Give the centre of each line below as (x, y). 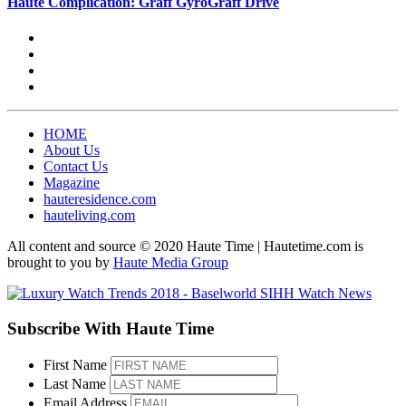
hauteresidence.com (100, 199)
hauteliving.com (89, 216)
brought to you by (60, 263)
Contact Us (76, 167)
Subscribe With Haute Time (111, 329)
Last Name (75, 383)
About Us (72, 150)
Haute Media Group (171, 263)
